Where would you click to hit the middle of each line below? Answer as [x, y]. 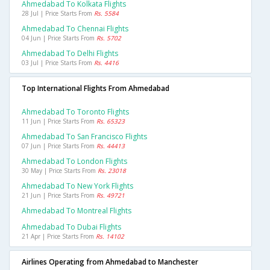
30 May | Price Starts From [60, 171]
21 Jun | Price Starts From [59, 196]
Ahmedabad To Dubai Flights [71, 227]
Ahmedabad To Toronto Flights [75, 112]
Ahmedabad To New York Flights [77, 186]
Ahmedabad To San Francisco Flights [84, 137]
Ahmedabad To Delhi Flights [70, 54]
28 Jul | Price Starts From [58, 14]
